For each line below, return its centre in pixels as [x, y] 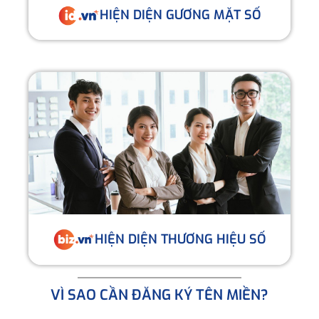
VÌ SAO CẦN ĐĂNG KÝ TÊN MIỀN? [159, 295]
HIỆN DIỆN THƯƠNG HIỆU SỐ [181, 239]
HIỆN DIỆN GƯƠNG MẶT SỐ [181, 15]
